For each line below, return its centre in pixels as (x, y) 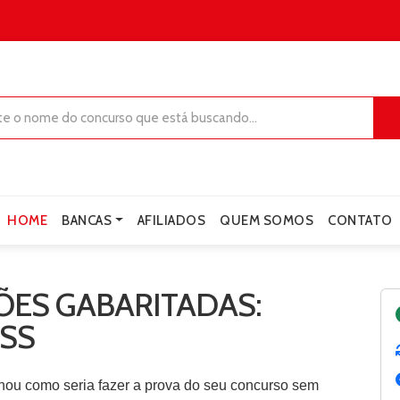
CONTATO (360, 220)
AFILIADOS (171, 220)
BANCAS (87, 220)
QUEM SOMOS (267, 220)
